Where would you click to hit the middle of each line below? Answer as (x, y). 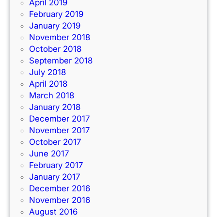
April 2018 (48, 84)
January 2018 (55, 107)
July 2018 (47, 72)
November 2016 (60, 200)
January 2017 (54, 177)
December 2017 (59, 118)
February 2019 (56, 14)
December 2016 (60, 188)
